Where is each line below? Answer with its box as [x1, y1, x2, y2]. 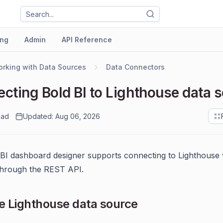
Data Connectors [106, 63, 165, 71]
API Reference [62, 35, 112, 44]
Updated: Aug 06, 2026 [23, 111, 100, 120]
